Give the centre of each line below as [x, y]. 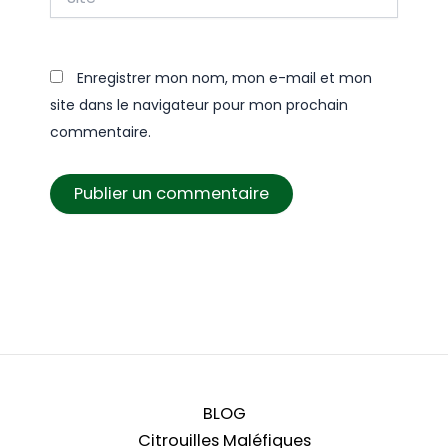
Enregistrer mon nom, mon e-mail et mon [224, 78]
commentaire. [100, 132]
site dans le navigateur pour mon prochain [198, 105]
